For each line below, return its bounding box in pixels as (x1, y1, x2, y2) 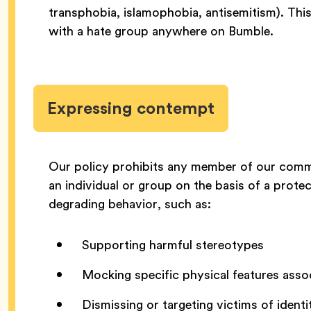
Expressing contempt (47, 96, 215, 121)
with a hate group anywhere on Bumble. (49, 22, 277, 41)
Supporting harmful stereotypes (82, 235, 264, 254)
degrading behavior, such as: (49, 194, 215, 213)
